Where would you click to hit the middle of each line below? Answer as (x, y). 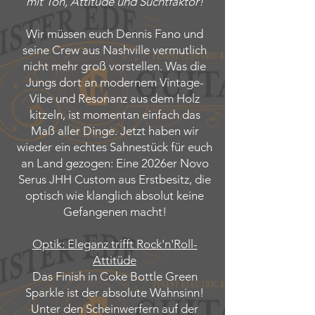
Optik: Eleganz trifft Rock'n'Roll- (115, 244)
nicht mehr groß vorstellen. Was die (115, 66)
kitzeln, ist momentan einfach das (115, 115)
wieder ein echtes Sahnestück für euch (115, 147)
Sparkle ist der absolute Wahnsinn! (115, 292)
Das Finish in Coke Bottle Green (115, 276)
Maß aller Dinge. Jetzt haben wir (115, 131)
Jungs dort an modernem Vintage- (115, 82)
